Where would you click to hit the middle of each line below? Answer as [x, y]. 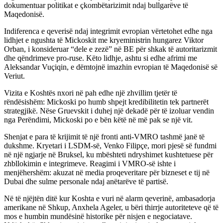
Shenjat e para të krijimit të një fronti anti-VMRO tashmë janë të [104, 136]
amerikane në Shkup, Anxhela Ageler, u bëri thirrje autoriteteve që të [111, 207]
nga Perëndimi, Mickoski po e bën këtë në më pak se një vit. [98, 119]
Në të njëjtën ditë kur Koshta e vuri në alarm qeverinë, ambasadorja [110, 198]
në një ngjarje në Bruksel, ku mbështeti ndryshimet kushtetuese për [109, 154]
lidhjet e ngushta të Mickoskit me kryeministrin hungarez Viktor [104, 40]
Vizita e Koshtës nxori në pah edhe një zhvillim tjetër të [91, 93]
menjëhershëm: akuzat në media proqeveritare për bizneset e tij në [107, 172]
